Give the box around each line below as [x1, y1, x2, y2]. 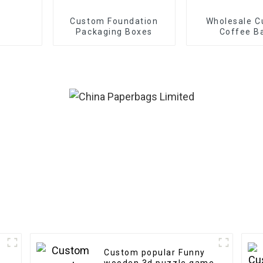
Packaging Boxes [75, 26, 153, 36]
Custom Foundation [70, 16, 159, 26]
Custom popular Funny [104, 248, 205, 258]
